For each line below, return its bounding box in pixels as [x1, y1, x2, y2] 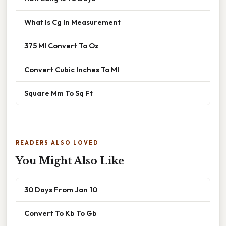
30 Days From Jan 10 [24, 184, 97, 194]
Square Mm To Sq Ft [24, 88, 93, 98]
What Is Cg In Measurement [24, 17, 121, 27]
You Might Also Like [16, 154, 124, 167]
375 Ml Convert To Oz [24, 40, 99, 50]
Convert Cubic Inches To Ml [24, 64, 119, 74]
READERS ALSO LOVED [16, 139, 99, 146]
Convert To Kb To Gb [24, 208, 97, 218]
